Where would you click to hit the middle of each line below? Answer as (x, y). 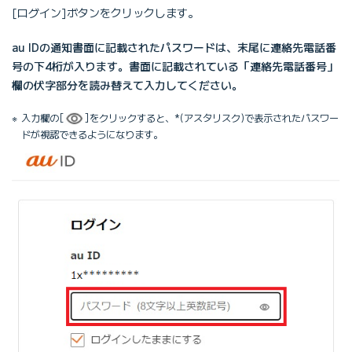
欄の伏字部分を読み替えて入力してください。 (127, 84)
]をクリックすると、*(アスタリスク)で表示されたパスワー (211, 117)
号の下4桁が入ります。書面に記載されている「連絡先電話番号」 (175, 66)
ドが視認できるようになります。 (92, 134)
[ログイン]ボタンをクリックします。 (105, 12)
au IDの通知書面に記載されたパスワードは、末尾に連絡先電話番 (174, 47)
